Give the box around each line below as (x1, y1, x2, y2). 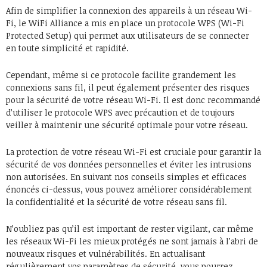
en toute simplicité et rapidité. (6, 42, 129, 54)
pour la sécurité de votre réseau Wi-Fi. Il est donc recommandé (6, 94, 260, 105)
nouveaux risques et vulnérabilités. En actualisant (6, 247, 206, 259)
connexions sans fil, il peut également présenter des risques (6, 81, 250, 93)
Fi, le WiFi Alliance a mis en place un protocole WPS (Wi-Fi (6, 17, 244, 29)
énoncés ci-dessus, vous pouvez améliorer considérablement (6, 183, 252, 195)
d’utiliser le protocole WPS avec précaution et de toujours (6, 106, 235, 118)
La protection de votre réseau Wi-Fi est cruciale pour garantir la (6, 145, 261, 157)
